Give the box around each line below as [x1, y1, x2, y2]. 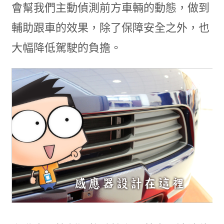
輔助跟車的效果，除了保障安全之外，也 [11, 21, 209, 34]
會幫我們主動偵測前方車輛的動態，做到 [11, 1, 209, 14]
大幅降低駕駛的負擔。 [11, 41, 121, 54]
